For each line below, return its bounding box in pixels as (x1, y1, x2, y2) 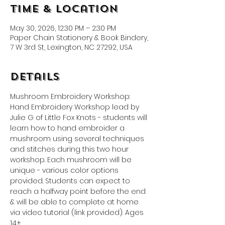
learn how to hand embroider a (10, 123, 127, 133)
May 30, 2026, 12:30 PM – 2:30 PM (10, 23, 116, 33)
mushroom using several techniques (10, 134, 146, 144)
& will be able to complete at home (10, 197, 141, 207)
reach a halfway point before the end (10, 186, 148, 196)
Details (10, 70, 60, 83)
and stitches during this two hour (10, 144, 131, 154)
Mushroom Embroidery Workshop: (10, 91, 132, 101)
